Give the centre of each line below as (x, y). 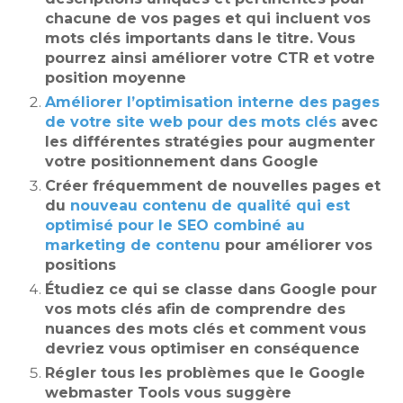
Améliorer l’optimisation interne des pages (212, 103)
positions (81, 265)
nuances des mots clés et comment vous (206, 329)
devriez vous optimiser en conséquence (202, 349)
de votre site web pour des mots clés (191, 122)
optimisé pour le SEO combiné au (175, 226)
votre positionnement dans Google (182, 162)
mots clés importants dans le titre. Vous (200, 39)
